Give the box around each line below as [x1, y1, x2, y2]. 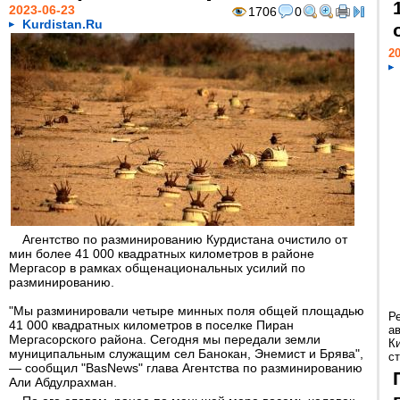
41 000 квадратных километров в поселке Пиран [9, 318, 294, 332]
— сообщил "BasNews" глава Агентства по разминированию [9, 361, 362, 375]
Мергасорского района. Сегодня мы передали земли [9, 332, 321, 346]
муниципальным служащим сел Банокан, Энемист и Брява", [9, 346, 363, 361]
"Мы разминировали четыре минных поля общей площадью [9, 304, 364, 318]
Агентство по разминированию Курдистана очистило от [22, 232, 347, 246]
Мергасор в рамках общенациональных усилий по [9, 261, 305, 275]
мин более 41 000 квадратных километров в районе [9, 246, 314, 261]
